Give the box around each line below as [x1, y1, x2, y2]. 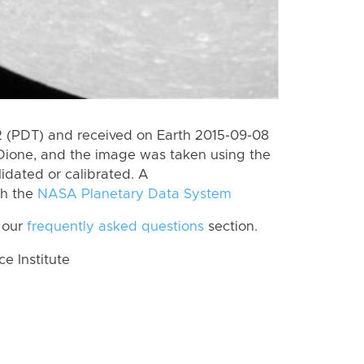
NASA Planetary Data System [37, 187, 232, 201]
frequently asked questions [27, 220, 204, 234]
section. [204, 220, 258, 234]
